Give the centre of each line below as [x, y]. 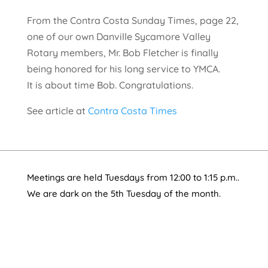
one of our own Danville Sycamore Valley [118, 37]
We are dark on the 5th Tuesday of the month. [124, 194]
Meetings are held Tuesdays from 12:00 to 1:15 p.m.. [133, 178]
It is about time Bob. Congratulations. [110, 85]
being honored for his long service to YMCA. [123, 69]
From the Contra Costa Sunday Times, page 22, [133, 21]
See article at [57, 111]
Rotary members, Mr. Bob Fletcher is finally [122, 53]
